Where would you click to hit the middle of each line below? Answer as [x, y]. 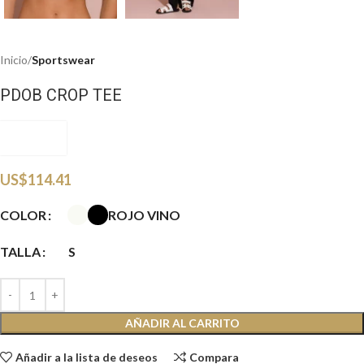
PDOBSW [33, 138]
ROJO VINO [144, 214]
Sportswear [63, 60]
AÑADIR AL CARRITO [182, 323]
